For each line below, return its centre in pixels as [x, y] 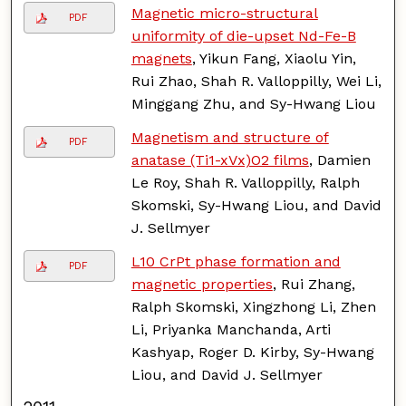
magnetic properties [202, 284]
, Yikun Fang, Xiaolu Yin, [274, 58]
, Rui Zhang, [314, 284]
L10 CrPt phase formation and [236, 261]
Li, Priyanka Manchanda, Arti [231, 329]
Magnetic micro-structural [224, 13]
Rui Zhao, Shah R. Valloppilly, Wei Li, [256, 81]
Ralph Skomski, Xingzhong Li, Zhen [253, 306]
